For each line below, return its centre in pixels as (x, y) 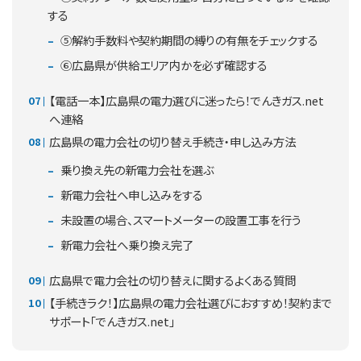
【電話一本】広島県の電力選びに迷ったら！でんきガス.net (187, 100)
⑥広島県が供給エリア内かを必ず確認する (163, 64)
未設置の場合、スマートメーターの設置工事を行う (180, 219)
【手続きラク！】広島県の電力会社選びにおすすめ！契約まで (191, 302)
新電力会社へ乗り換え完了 (126, 244)
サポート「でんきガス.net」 (112, 321)
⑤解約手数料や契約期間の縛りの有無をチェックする (188, 39)
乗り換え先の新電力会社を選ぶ (136, 169)
